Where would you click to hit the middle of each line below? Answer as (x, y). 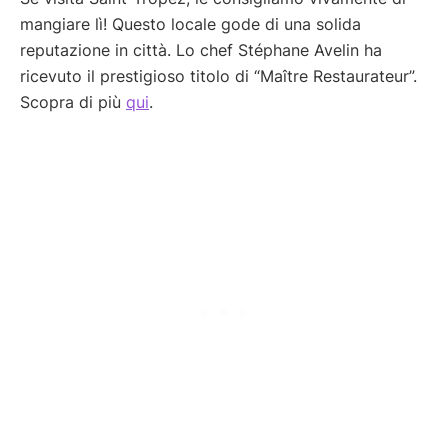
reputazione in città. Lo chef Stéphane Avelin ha (201, 49)
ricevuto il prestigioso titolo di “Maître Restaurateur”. (218, 75)
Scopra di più (73, 101)
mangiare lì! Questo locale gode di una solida (190, 23)
